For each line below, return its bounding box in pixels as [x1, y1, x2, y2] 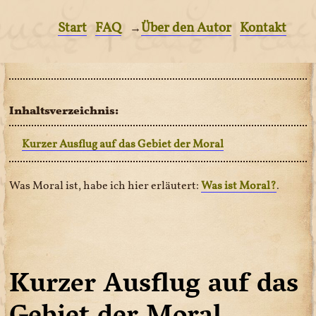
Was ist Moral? [201, 178, 277, 192]
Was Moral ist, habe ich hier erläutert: [9, 178, 202, 192]
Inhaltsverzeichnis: [9, 103, 119, 118]
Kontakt [239, 19, 286, 36]
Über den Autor [140, 19, 231, 36]
